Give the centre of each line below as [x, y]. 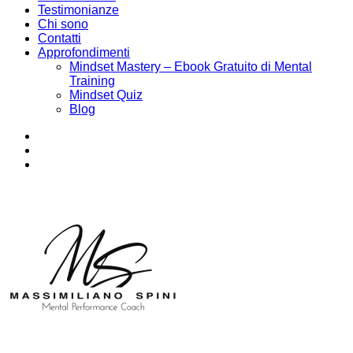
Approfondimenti [84, 52]
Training [92, 81]
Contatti [59, 38]
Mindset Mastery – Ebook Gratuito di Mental [191, 67]
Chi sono [63, 24]
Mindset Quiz [106, 95]
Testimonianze [78, 10]
